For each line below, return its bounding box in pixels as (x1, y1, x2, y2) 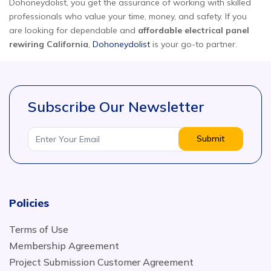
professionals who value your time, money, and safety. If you (9, 11, 247, 22)
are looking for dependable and (9, 25, 138, 36)
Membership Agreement (9, 240, 119, 252)
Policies (9, 196, 49, 210)
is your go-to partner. (150, 39, 237, 50)
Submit (197, 133, 225, 144)
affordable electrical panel (138, 25, 249, 36)
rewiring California (9, 39, 88, 50)
